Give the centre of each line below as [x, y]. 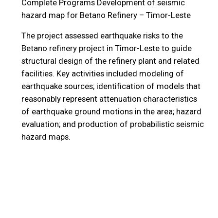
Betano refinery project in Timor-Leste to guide [106, 48]
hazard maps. [46, 137]
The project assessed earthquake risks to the [102, 36]
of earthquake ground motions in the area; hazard [111, 112]
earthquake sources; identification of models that [111, 86]
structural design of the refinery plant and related [110, 61]
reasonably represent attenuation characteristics [109, 99]
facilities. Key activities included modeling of [102, 74]
